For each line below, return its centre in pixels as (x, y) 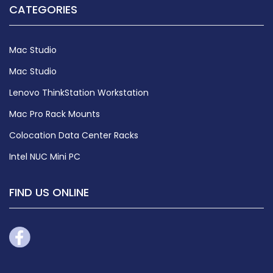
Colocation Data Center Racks (74, 135)
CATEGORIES (43, 9)
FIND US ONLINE (49, 192)
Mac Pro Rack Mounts (55, 114)
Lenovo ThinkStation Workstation (79, 93)
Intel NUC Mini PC (45, 157)
